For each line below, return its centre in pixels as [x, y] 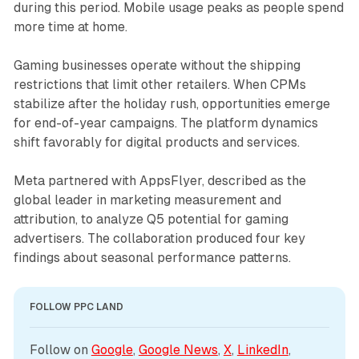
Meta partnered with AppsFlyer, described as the [159, 181]
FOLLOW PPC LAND [76, 307]
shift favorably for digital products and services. [156, 143]
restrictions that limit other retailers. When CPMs [159, 85]
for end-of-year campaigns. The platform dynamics [165, 123]
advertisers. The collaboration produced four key [159, 239]
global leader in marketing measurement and [147, 200]
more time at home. [70, 27]
